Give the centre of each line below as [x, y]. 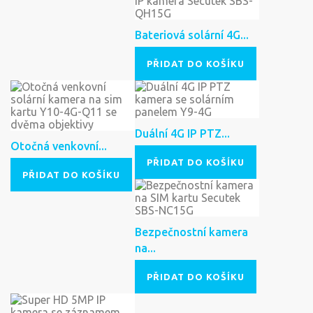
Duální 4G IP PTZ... [182, 134]
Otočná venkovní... [59, 146]
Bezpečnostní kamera [191, 232]
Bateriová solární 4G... [192, 35]
